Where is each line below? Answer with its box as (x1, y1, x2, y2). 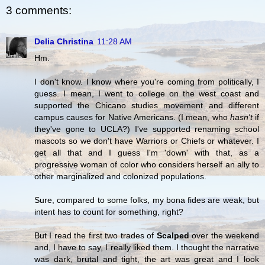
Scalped (156, 230, 189, 240)
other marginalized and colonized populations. (34, 171, 206, 181)
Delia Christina (34, 36, 93, 46)
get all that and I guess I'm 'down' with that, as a (34, 147, 259, 157)
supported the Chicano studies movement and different (34, 100, 259, 110)
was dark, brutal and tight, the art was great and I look (34, 254, 259, 264)
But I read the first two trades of (34, 230, 157, 240)
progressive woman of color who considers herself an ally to (34, 159, 259, 169)
